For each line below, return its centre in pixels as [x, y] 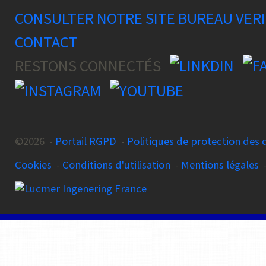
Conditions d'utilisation [116, 165]
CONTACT [46, 43]
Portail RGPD [86, 141]
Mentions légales [220, 165]
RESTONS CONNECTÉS [92, 66]
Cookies [33, 165]
